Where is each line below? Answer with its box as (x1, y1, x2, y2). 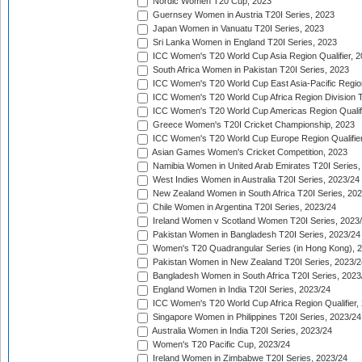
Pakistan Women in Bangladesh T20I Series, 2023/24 (150, 229, 360, 240)
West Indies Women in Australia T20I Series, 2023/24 (150, 175, 360, 185)
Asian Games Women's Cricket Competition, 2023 (150, 147, 347, 158)
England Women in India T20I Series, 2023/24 (150, 284, 330, 295)
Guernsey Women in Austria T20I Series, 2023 (150, 10, 335, 20)
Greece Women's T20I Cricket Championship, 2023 (150, 120, 355, 130)
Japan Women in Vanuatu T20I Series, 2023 (150, 23, 324, 34)
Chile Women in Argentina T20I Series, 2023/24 (150, 202, 336, 213)
